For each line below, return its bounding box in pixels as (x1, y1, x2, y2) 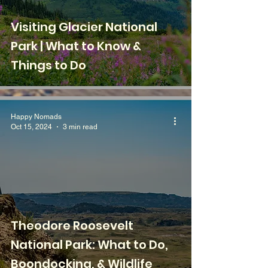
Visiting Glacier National (11, 19, 157, 35)
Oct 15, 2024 (11, 122, 52, 131)
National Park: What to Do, (11, 236, 168, 253)
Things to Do (11, 57, 93, 74)
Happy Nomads (11, 112, 62, 121)
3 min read (63, 122, 98, 131)
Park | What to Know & (11, 38, 141, 54)
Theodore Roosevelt (11, 217, 133, 234)
